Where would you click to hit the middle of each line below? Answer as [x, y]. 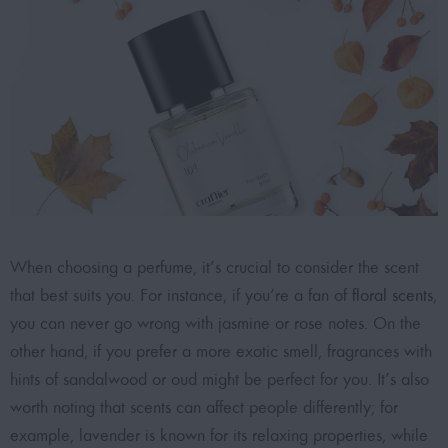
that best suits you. [72, 296]
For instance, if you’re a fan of [243, 296]
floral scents [392, 296]
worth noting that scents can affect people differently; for [204, 408]
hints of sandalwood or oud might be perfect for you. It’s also [219, 380]
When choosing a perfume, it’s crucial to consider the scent [214, 268]
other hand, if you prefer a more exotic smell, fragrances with [221, 352]
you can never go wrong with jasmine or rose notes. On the [215, 324]
